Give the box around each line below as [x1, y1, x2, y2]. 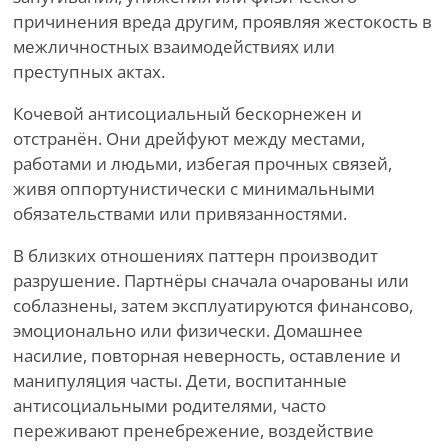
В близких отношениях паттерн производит [13, 244, 378, 268]
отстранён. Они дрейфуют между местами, [13, 127, 365, 151]
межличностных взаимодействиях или [13, 35, 335, 59]
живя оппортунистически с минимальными [13, 177, 375, 201]
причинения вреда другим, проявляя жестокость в [13, 10, 432, 34]
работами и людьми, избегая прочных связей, [13, 152, 392, 176]
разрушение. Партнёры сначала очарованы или [13, 269, 409, 293]
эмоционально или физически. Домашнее [13, 319, 363, 343]
